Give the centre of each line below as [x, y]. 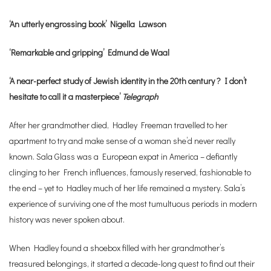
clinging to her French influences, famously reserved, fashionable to [130, 172]
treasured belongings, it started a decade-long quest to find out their [132, 264]
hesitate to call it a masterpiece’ [66, 97]
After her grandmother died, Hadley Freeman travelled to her [118, 125]
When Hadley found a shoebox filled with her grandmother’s [117, 248]
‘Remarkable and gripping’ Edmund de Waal [89, 53]
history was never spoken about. [67, 220]
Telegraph [140, 97]
